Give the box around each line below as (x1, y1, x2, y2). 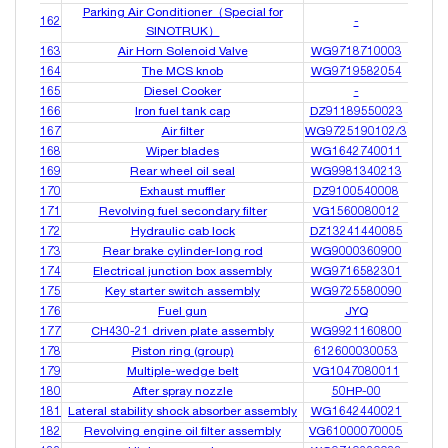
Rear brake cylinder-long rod (102, 246, 263, 259)
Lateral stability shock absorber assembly (68, 406, 297, 419)
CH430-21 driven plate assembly (91, 326, 274, 339)
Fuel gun (158, 306, 207, 319)
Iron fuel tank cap (135, 106, 230, 119)
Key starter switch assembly (105, 286, 260, 299)
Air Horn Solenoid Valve (117, 46, 248, 59)
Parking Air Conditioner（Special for (82, 7, 283, 20)
